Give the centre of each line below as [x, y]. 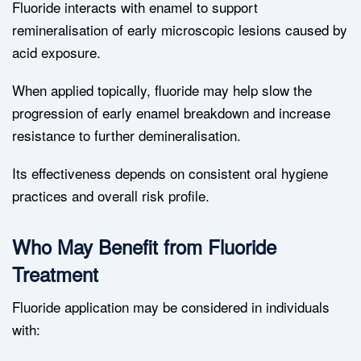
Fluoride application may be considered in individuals [171, 307]
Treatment [55, 274]
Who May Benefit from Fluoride [144, 247]
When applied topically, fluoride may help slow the [162, 90]
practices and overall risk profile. [111, 196]
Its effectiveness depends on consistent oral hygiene [170, 173]
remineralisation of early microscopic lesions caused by [180, 30]
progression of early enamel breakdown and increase [171, 113]
